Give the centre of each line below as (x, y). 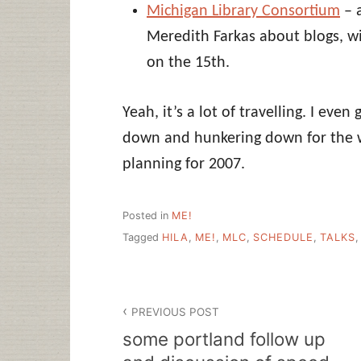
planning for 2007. (184, 164)
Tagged (142, 237)
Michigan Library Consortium (243, 11)
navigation (172, 329)
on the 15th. (188, 62)
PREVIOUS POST (176, 311)
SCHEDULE (283, 237)
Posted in (147, 216)
